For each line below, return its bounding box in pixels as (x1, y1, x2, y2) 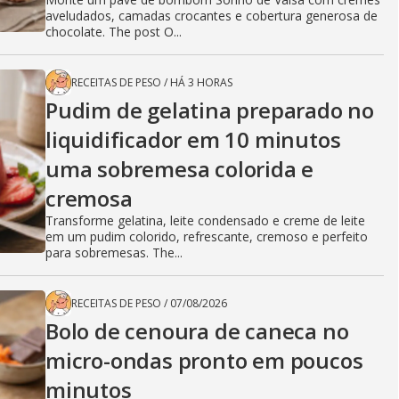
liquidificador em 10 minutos (45, 124, 341, 154)
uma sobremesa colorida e (45, 153, 314, 183)
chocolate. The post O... (45, 22, 182, 40)
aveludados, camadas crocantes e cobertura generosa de (45, 6, 378, 24)
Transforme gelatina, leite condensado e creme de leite (45, 211, 365, 229)
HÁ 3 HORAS (170, 74, 232, 90)
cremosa (45, 183, 133, 213)
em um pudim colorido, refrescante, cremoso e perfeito (45, 227, 368, 245)
